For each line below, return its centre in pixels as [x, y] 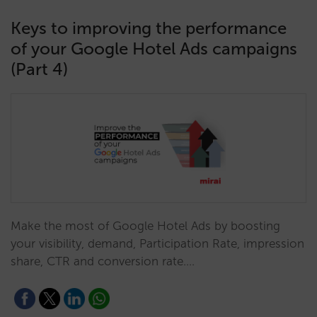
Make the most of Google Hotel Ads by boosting [145, 226]
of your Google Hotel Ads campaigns [154, 48]
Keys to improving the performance [149, 28]
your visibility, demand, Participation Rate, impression [157, 243]
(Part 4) [39, 69]
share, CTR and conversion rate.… [103, 261]
